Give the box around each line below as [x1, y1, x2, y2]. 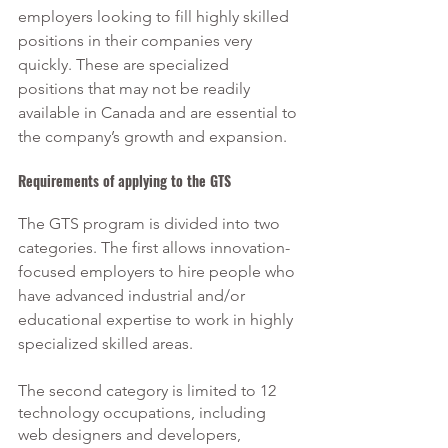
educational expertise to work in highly [18, 309, 297, 329]
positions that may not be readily [18, 78, 254, 98]
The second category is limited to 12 [18, 380, 280, 400]
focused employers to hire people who [18, 261, 299, 281]
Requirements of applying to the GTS [18, 169, 231, 191]
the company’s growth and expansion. [18, 126, 291, 146]
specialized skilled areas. [18, 333, 193, 353]
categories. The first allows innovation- [18, 237, 290, 257]
